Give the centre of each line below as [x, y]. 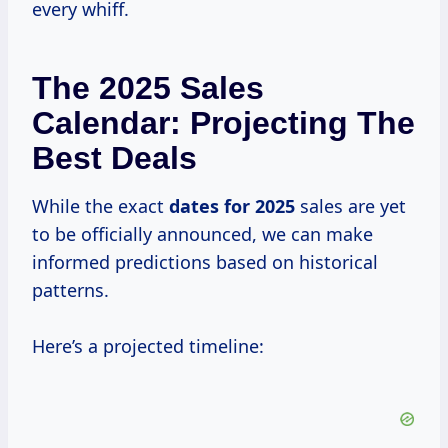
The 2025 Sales [148, 88]
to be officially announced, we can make [202, 234]
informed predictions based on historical [205, 262]
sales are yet [350, 206]
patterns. [70, 290]
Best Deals [114, 158]
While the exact [100, 206]
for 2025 [259, 206]
